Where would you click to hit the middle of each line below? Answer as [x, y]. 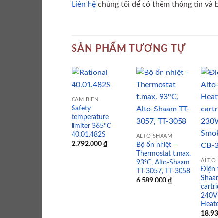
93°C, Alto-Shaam [163, 162]
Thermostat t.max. [163, 153]
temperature [90, 117]
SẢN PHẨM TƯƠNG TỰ [129, 49]
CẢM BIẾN [85, 99]
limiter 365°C [91, 126]
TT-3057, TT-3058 [163, 171]
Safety [81, 108]
